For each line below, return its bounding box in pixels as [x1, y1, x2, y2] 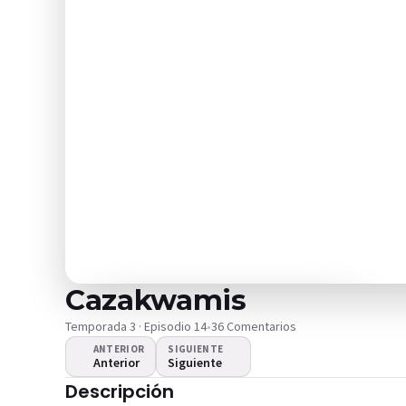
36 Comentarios [211, 318, 296, 334]
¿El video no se [157, 374, 294, 396]
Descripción [65, 379, 174, 404]
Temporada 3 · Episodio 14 [65, 318, 207, 334]
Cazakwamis [65, 283, 246, 317]
